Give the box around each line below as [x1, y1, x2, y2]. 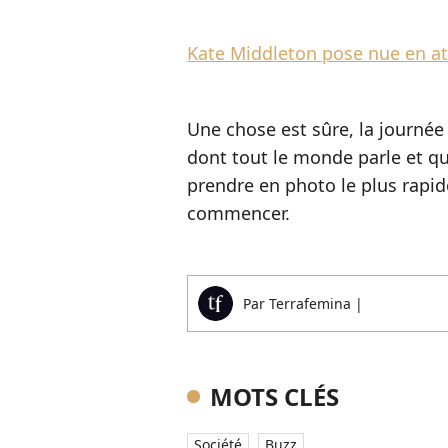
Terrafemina [269, 294, 355, 313]
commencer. [187, 201, 290, 225]
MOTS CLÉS [210, 380, 339, 413]
